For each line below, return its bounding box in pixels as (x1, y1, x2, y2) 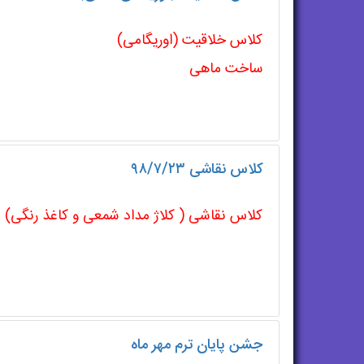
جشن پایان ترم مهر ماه (130, 333, 262, 357)
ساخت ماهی (188, 57, 262, 81)
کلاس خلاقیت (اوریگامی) (116, 28, 262, 53)
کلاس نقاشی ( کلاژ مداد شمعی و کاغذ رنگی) (4, 204, 262, 228)
